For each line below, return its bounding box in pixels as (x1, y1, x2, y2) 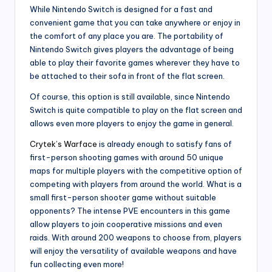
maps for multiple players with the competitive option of (30, 165, 242, 175)
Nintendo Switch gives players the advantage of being (30, 44, 234, 54)
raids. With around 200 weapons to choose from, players (30, 232, 242, 242)
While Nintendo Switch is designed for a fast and (30, 4, 212, 14)
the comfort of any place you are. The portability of (30, 30, 223, 41)
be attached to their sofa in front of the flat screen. (30, 70, 225, 81)
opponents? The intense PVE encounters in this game (30, 205, 230, 216)
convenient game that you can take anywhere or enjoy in (30, 17, 240, 27)
